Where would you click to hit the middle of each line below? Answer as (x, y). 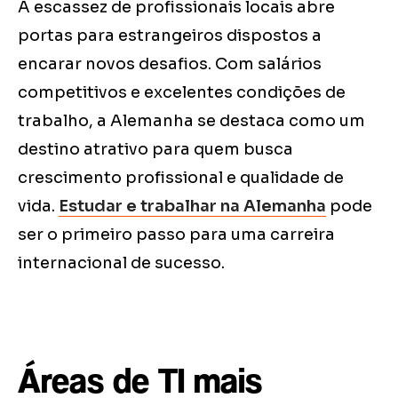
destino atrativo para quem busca (155, 150)
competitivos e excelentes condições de (182, 93)
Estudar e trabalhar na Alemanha (192, 207)
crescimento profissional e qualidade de (181, 178)
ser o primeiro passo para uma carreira (176, 235)
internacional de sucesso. (121, 263)
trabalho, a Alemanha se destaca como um (191, 121)
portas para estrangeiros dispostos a (170, 36)
